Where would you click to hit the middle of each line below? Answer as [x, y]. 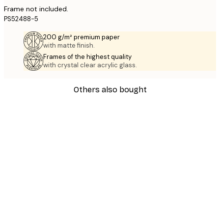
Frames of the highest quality [87, 56]
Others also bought [110, 89]
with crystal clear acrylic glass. [90, 65]
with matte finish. [69, 45]
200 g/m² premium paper [82, 37]
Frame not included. [36, 9]
